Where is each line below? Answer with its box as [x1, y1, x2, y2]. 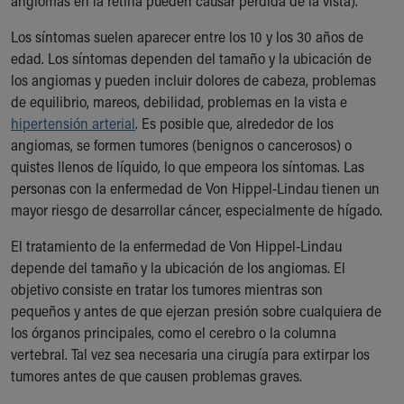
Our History [28, 225, 96, 244]
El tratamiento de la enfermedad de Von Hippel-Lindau [11, 236, 342, 255]
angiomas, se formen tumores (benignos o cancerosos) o [11, 135, 352, 154]
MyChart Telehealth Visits [28, 312, 183, 331]
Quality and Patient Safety [28, 161, 187, 179]
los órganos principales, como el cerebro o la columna [11, 323, 336, 342]
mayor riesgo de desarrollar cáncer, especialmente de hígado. [11, 200, 382, 219]
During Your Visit [28, 377, 128, 396]
